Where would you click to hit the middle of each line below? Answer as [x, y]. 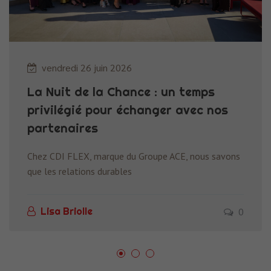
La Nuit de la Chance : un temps [121, 91]
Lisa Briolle [67, 211]
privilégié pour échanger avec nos [128, 109]
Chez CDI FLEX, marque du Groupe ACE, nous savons [134, 156]
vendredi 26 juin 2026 [87, 67]
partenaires [63, 128]
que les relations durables [80, 171]
